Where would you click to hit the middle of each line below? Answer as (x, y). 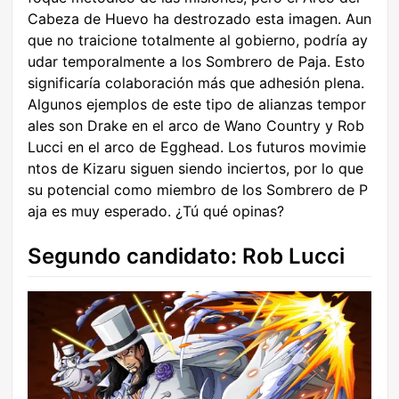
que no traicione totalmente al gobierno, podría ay (198, 41)
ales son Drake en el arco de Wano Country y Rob (196, 126)
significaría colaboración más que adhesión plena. (196, 83)
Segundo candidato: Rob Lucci (186, 256)
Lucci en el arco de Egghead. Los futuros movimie (197, 147)
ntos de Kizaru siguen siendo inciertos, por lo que (195, 169)
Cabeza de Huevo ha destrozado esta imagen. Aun (199, 19)
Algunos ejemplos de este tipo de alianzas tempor (197, 105)
